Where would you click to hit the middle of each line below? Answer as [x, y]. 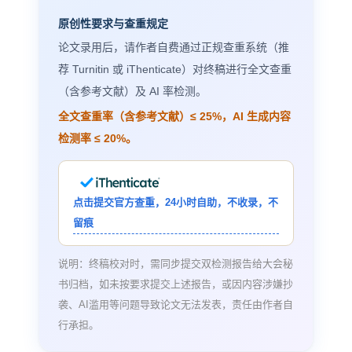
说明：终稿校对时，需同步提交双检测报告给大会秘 [175, 263]
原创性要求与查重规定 [113, 24]
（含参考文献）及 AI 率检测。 [132, 92]
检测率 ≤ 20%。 [97, 139]
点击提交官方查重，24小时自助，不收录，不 [175, 202]
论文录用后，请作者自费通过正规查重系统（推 [173, 48]
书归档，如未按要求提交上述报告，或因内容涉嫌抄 [175, 284]
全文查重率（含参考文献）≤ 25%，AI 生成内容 [174, 117]
